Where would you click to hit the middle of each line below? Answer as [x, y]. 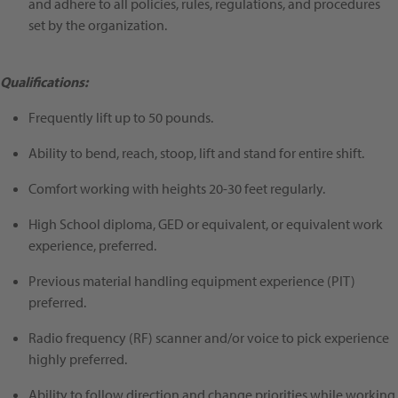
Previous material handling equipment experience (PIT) [192, 281]
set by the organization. [98, 25]
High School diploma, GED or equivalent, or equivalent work [206, 224]
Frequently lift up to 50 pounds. [121, 118]
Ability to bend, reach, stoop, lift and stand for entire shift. [196, 153]
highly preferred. [78, 359]
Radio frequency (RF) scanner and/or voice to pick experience [209, 338]
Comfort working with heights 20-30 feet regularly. [177, 189]
